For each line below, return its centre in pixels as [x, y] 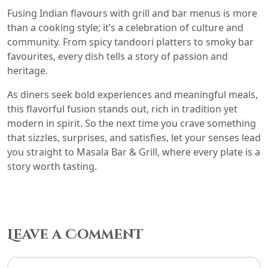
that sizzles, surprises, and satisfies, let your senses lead [134, 137]
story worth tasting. [52, 166]
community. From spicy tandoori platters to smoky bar [130, 42]
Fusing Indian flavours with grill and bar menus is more [132, 13]
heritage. [28, 70]
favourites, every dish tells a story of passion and [118, 56]
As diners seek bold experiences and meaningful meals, [133, 94]
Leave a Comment [75, 234]
